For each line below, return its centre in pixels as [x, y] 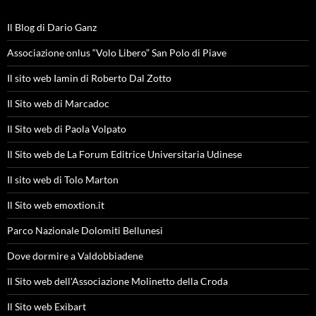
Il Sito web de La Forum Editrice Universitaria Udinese [124, 154]
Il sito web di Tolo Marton [63, 179]
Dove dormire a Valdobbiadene [75, 255]
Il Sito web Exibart [47, 306]
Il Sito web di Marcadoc [58, 103]
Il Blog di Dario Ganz [52, 27]
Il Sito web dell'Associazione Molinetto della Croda [117, 281]
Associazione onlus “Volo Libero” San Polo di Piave [117, 52]
